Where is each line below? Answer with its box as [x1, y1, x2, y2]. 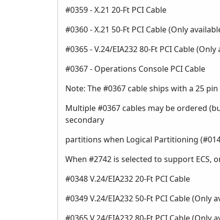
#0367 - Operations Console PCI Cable [65, 63, 205, 75]
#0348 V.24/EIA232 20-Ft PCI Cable [65, 173, 190, 185]
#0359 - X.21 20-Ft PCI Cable [65, 4, 166, 16]
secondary [65, 114, 104, 126]
